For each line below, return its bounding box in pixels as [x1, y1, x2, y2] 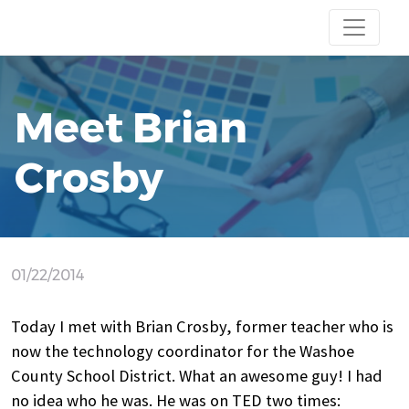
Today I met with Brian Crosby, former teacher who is [11, 316, 393, 337]
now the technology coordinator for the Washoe [11, 341, 354, 362]
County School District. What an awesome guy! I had [11, 365, 383, 386]
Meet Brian [15, 101, 247, 153]
